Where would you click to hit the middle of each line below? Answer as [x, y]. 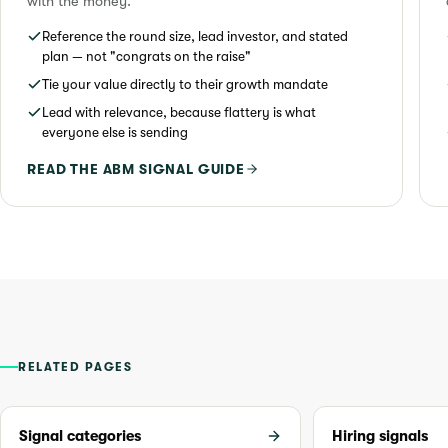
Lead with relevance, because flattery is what [179, 112]
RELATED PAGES [75, 366]
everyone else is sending [115, 132]
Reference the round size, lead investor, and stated [195, 36]
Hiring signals [380, 435]
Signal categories [80, 435]
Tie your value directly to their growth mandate [185, 84]
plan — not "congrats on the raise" [146, 56]
